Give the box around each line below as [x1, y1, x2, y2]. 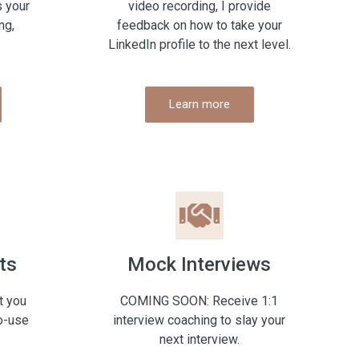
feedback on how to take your [116, 18, 282, 34]
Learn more [168, 97, 230, 112]
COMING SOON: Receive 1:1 [120, 293, 278, 309]
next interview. [159, 332, 240, 348]
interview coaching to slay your [113, 313, 285, 329]
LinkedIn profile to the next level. [107, 37, 291, 53]
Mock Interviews [127, 253, 271, 276]
